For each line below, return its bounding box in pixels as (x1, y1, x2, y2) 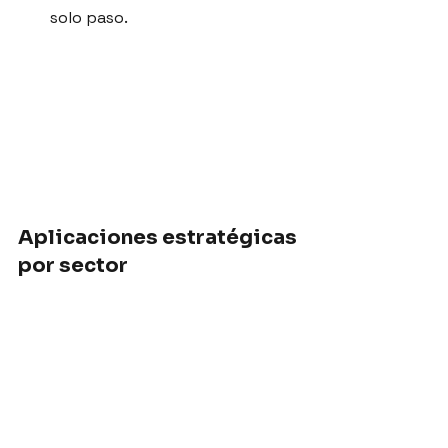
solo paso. (50, 7, 128, 29)
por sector (18, 253, 128, 279)
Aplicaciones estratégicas (18, 225, 301, 251)
